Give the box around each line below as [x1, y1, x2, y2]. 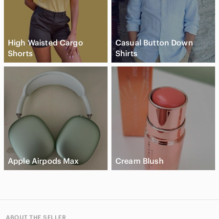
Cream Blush [115, 155, 164, 166]
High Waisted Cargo [8, 37, 83, 47]
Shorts [8, 48, 33, 58]
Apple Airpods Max [8, 155, 79, 166]
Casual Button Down [115, 37, 193, 47]
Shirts [115, 48, 137, 58]
